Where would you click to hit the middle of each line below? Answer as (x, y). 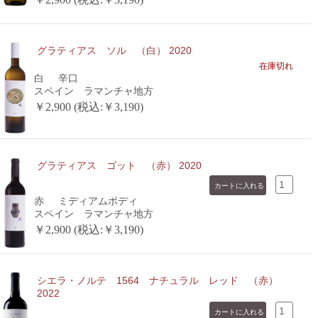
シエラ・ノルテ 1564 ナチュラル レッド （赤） (157, 280)
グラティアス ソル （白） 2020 (114, 51)
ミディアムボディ (98, 201)
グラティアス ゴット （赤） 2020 (119, 165)
